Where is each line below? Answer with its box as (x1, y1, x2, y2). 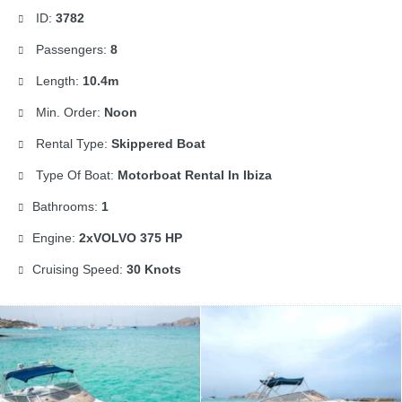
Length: (32, 74, 83, 89)
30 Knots (127, 262, 181, 277)
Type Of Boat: (32, 168, 118, 183)
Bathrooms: (32, 199, 101, 214)
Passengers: (32, 42, 110, 57)
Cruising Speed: (32, 262, 127, 277)
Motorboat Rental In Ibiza (118, 168, 272, 183)
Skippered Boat (111, 136, 205, 152)
